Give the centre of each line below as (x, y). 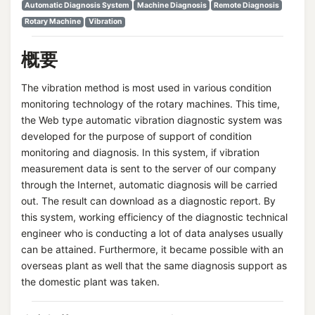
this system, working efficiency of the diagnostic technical (154, 217)
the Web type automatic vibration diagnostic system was (152, 120)
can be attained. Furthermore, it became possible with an (152, 249)
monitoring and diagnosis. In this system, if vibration (140, 152)
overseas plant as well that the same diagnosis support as (154, 265)
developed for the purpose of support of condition (136, 136)
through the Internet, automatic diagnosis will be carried (149, 184)
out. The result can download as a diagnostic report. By (148, 200)
